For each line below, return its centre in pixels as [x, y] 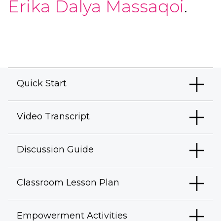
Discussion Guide [55, 149]
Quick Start [42, 83]
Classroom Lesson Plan [68, 183]
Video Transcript [53, 116]
